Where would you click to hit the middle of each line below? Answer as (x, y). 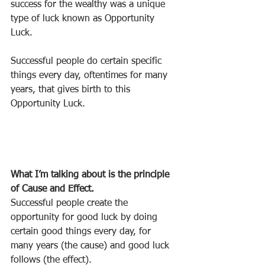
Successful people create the (71, 203)
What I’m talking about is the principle (91, 175)
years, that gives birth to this (72, 90)
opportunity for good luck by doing (85, 218)
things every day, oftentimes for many (91, 76)
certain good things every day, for (82, 232)
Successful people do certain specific (88, 62)
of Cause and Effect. (52, 189)
